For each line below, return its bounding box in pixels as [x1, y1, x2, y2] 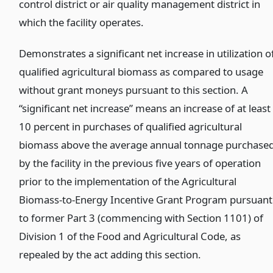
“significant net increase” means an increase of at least [19, 101, 271, 116]
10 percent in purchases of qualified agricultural [19, 119, 243, 134]
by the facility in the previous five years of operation [19, 156, 261, 171]
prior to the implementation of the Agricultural [19, 174, 237, 189]
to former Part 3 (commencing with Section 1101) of [19, 211, 264, 225]
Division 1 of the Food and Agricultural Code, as [19, 229, 241, 244]
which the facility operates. [19, 15, 144, 30]
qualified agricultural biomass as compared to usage [19, 65, 264, 79]
